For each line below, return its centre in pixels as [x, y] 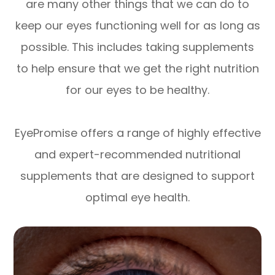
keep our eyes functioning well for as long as [137, 26]
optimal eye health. [137, 198]
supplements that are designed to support [137, 176]
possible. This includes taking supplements [137, 47]
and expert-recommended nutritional [137, 155]
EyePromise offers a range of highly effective [137, 133]
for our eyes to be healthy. [137, 90]
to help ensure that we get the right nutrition [137, 69]
